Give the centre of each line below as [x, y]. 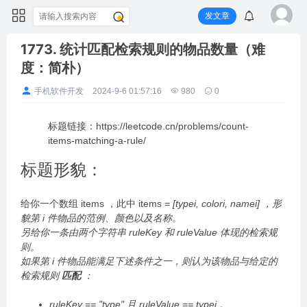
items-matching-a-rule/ [97, 140]
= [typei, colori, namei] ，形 [222, 204]
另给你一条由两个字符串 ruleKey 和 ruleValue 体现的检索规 [149, 232]
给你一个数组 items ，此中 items [91, 204]
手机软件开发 [59, 91]
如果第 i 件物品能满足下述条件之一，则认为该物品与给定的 [149, 261]
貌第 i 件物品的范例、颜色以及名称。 [101, 218]
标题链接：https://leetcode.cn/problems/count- [148, 126]
